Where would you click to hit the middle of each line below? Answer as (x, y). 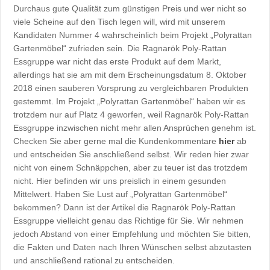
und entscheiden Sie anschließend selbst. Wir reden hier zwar (131, 154)
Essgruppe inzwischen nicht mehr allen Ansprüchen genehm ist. (135, 127)
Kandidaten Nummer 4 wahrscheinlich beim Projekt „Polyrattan (133, 35)
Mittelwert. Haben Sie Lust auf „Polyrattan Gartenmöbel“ (121, 194)
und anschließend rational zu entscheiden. (94, 260)
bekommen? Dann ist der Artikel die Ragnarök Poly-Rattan (125, 207)
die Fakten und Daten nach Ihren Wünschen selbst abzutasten (133, 247)
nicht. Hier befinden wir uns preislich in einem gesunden (120, 181)
